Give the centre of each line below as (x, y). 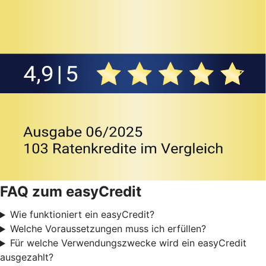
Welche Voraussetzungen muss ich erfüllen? (108, 229)
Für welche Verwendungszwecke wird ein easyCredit (128, 243)
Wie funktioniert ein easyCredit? (82, 215)
